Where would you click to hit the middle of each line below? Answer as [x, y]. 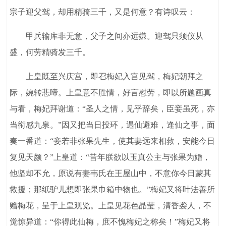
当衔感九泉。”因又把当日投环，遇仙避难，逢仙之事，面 [112, 125]
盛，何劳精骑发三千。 [50, 52]
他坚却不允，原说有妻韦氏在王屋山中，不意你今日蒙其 [111, 174]
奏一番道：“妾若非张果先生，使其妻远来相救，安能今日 [112, 141]
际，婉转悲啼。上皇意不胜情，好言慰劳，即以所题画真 [111, 93]
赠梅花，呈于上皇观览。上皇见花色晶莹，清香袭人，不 [111, 206]
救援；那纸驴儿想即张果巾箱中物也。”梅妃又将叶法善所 [112, 190]
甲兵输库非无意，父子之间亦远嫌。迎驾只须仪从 [107, 36]
